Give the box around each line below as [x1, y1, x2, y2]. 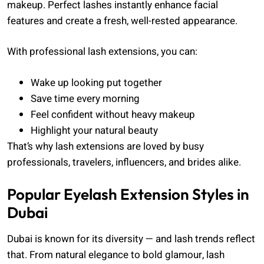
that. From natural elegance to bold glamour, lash [7, 247, 225, 263]
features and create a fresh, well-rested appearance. [7, 13, 237, 28]
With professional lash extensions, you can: [7, 44, 197, 60]
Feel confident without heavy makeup [31, 107, 195, 122]
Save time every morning [31, 91, 140, 106]
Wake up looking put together [31, 75, 162, 90]
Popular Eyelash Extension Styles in [7, 184, 249, 204]
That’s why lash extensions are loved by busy [7, 138, 204, 154]
